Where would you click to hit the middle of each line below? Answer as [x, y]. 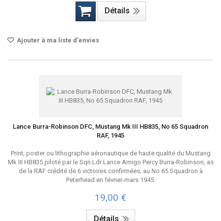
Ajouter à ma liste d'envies [57, 40]
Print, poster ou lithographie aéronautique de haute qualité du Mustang [110, 153]
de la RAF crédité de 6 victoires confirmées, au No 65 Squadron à [110, 171]
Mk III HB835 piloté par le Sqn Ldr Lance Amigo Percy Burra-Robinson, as [110, 162]
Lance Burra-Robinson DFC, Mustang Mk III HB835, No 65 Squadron [110, 127]
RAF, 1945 [110, 135]
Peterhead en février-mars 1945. [110, 180]
